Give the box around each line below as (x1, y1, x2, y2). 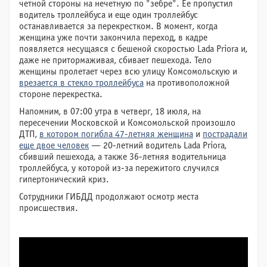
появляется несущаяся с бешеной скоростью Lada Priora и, (19, 45, 247, 54)
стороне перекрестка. (19, 90, 103, 99)
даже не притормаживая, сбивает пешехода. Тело (19, 56, 212, 65)
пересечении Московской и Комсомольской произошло (19, 119, 235, 128)
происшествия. (19, 204, 78, 213)
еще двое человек (19, 141, 89, 150)
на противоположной (144, 79, 229, 88)
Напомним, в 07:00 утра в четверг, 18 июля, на (19, 107, 201, 116)
